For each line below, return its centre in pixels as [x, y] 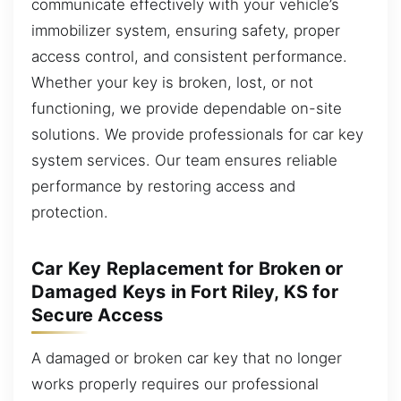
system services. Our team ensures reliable [184, 160]
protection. [70, 212]
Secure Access [98, 315]
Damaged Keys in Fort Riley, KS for [185, 291]
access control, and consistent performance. [189, 56]
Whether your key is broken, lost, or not [172, 82]
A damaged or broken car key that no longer [187, 358]
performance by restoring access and [163, 186]
